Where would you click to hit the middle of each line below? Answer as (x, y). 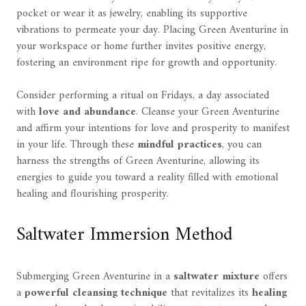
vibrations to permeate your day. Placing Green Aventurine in (152, 30)
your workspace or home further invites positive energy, (141, 47)
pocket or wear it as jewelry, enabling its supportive (132, 14)
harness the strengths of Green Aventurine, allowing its (138, 162)
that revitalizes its (210, 293)
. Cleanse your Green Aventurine (208, 112)
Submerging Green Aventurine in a (95, 277)
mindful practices (180, 145)
